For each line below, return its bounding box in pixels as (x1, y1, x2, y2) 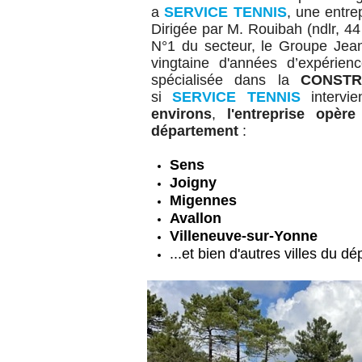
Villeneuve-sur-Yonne (170, 228, 318, 244)
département (151, 123, 242, 139)
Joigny (170, 175, 217, 191)
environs (151, 106, 212, 122)
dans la (234, 72, 301, 88)
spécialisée (151, 72, 235, 88)
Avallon (170, 210, 221, 226)
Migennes (170, 192, 237, 208)
